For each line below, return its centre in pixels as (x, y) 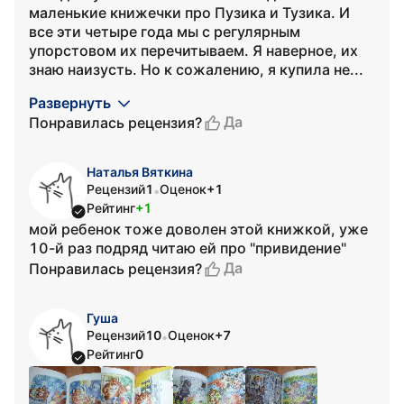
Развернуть (70, 103)
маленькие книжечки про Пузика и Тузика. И (189, 13)
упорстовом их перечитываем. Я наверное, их (193, 50)
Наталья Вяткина (140, 172)
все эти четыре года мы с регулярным (165, 32)
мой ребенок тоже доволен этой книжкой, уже (198, 229)
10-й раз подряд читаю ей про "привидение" (188, 248)
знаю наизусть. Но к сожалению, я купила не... (196, 69)
